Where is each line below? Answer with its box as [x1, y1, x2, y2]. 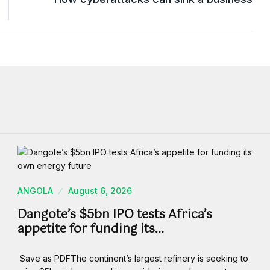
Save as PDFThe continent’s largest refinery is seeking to [17, 253, 248, 264]
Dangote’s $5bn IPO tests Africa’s [17, 205, 212, 225]
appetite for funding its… [17, 219, 164, 240]
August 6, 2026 [68, 186, 132, 196]
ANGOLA [17, 186, 53, 196]
